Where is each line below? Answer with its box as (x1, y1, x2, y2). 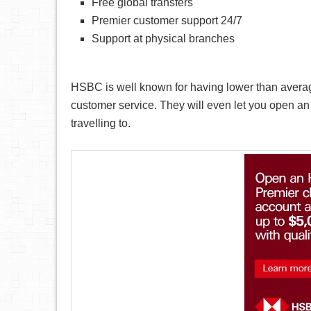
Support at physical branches (92, 33, 235, 45)
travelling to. (71, 117, 131, 130)
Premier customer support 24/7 (92, 15, 242, 27)
